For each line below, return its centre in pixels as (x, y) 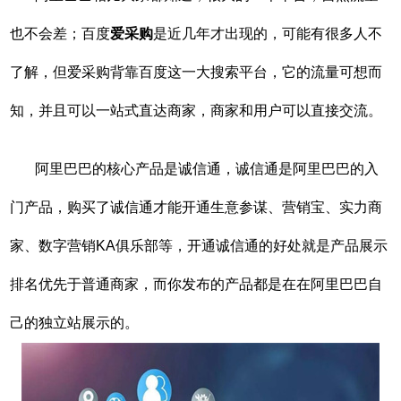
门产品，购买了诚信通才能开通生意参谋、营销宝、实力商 (196, 208)
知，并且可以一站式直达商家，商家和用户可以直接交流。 (196, 111)
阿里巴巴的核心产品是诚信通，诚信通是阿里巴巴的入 (207, 169)
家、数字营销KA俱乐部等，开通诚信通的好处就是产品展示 (199, 246)
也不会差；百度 (60, 34)
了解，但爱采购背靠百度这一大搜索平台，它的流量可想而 (196, 73)
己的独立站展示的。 (75, 323)
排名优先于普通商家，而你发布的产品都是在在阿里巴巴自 (196, 285)
